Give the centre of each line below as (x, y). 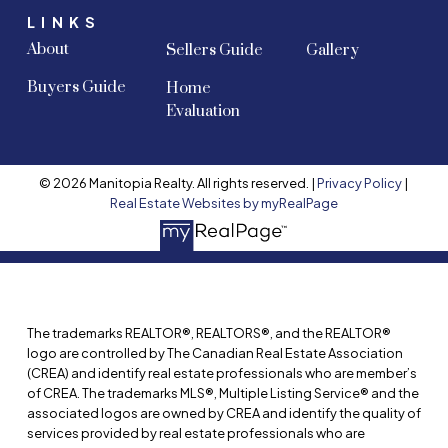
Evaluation (203, 112)
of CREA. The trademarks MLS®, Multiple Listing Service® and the (222, 392)
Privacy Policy (360, 183)
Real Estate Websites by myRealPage (223, 203)
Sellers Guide (215, 51)
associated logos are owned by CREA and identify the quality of (223, 412)
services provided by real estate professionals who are (195, 432)
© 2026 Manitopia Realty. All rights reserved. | (178, 183)
